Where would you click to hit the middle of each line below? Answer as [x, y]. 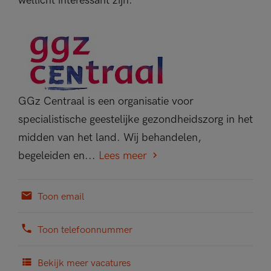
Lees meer [123, 156]
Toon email [60, 197]
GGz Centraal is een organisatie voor [106, 101]
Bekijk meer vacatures [83, 263]
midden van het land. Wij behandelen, [110, 138]
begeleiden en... [58, 156]
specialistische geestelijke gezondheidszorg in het [135, 119]
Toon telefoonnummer [84, 230]
